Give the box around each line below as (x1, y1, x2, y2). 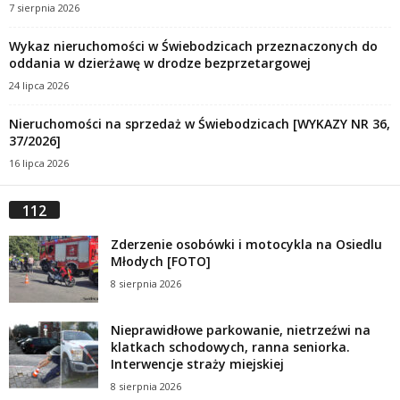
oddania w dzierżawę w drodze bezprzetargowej (9, 54, 311, 72)
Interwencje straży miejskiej (111, 355, 284, 373)
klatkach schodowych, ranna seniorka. (111, 338, 350, 356)
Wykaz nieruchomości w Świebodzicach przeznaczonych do (9, 37, 378, 55)
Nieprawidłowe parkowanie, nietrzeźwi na (111, 321, 371, 339)
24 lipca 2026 (9, 79, 69, 93)
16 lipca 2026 (9, 156, 69, 171)
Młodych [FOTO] (111, 253, 211, 271)
